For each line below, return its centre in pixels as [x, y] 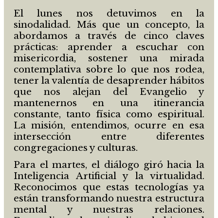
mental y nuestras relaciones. [109, 209]
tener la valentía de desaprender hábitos [109, 80]
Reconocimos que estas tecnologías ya [109, 187]
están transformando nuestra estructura [109, 198]
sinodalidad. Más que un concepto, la [109, 24]
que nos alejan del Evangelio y [109, 91]
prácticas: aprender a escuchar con [109, 47]
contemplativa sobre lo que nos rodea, [109, 69]
